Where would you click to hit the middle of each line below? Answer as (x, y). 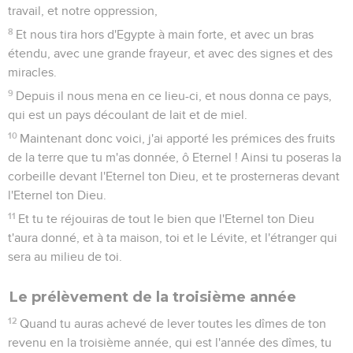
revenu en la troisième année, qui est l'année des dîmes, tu (170, 342)
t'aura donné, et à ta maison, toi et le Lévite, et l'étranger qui (173, 238)
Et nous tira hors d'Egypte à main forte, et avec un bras (165, 34)
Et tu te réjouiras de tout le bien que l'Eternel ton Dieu (167, 219)
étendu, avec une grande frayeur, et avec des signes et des (170, 53)
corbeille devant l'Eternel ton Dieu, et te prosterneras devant (174, 176)
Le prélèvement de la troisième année (153, 297)
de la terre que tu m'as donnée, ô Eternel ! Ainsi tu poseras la (175, 157)
